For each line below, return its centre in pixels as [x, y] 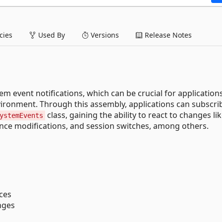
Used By [51, 35]
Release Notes [167, 35]
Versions [104, 35]
